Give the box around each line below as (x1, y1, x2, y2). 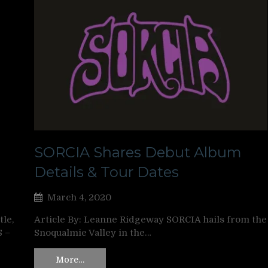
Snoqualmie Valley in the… (34, 227, 151, 238)
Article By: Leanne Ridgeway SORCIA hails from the (34, 214, 267, 225)
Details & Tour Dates (34, 163, 179, 181)
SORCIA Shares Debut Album (34, 143, 242, 161)
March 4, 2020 (47, 191, 111, 203)
